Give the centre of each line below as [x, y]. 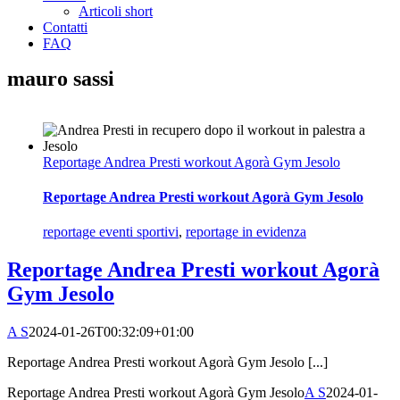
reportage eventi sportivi [111, 232]
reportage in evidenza [246, 232]
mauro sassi [61, 79]
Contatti [65, 27]
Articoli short [116, 11]
